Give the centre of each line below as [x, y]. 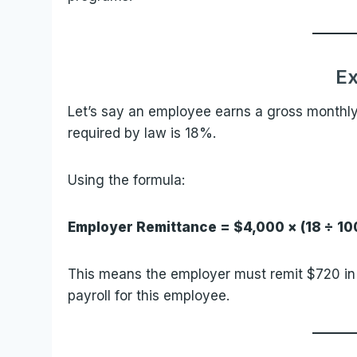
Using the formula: [127, 180]
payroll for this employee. [149, 295]
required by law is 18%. [142, 133]
